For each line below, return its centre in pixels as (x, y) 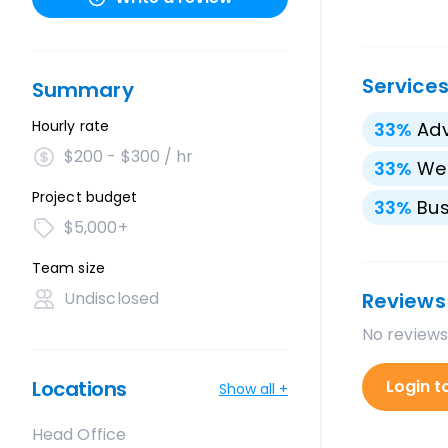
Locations (79, 389)
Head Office (79, 434)
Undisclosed (111, 298)
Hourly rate (70, 126)
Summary (83, 90)
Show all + (253, 388)
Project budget (85, 197)
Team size (68, 268)
